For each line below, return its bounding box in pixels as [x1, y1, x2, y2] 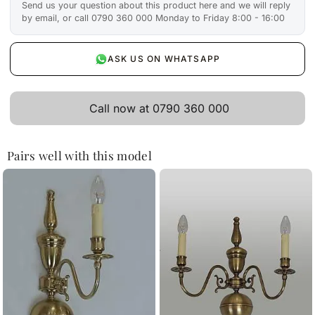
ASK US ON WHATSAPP [107, 53, 221, 64]
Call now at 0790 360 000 [89, 101, 229, 115]
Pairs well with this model [7, 147, 152, 163]
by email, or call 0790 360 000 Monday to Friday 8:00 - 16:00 [22, 12, 285, 23]
